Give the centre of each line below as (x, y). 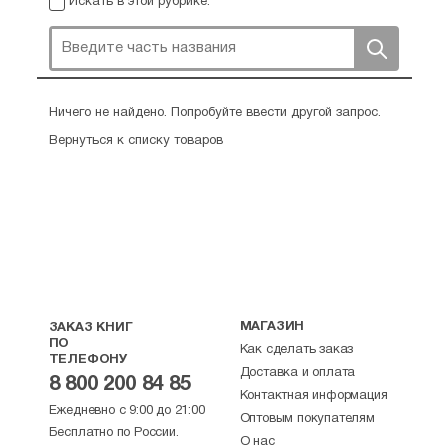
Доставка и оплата (297, 373)
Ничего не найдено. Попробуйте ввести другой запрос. (214, 113)
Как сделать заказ (296, 350)
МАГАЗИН (272, 327)
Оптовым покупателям (307, 419)
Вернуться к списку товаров (135, 141)
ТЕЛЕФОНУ (88, 360)
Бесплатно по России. (113, 433)
